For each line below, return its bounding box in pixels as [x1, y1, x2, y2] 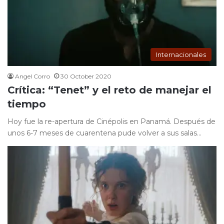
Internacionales [156, 50, 206, 59]
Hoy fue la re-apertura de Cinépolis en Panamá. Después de [7, 117, 215, 126]
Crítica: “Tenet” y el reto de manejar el [7, 84, 211, 96]
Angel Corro [15, 72, 50, 80]
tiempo [7, 98, 46, 110]
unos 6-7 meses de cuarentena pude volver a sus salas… [7, 128, 201, 138]
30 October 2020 [60, 72, 111, 80]
